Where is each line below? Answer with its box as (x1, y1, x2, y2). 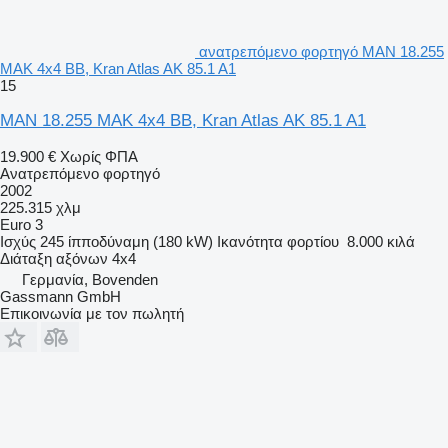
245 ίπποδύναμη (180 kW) (40, 232, 213, 250)
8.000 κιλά (347, 232, 415, 250)
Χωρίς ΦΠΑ (60, 147, 138, 165)
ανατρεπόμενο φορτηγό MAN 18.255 (199, 42, 444, 60)
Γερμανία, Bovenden (22, 270, 158, 288)
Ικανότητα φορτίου (217, 232, 339, 250)
